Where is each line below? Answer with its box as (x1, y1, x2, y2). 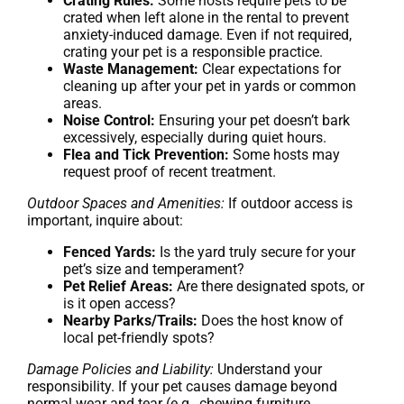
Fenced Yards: (63, 243, 156, 261)
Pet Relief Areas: (63, 277, 173, 295)
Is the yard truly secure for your (156, 243, 355, 261)
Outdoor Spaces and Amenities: (27, 194, 225, 212)
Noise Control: (63, 111, 155, 129)
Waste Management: (63, 60, 198, 78)
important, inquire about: (27, 211, 183, 229)
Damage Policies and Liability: (27, 360, 214, 378)
